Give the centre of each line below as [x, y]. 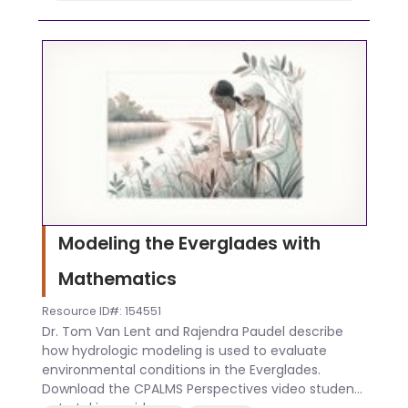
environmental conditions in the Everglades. [181, 370]
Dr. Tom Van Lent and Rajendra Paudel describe [192, 332]
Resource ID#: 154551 [101, 311]
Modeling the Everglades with [189, 243]
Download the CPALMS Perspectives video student [200, 389]
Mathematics [119, 278]
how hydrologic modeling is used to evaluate [184, 351]
